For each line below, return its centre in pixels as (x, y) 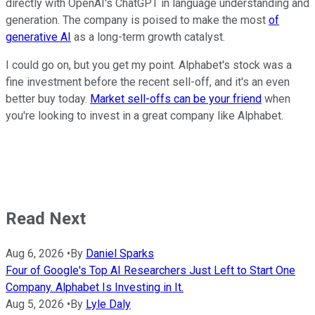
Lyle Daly (108, 304)
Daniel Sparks (120, 254)
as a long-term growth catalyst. (148, 37)
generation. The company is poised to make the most (137, 20)
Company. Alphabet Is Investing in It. (95, 288)
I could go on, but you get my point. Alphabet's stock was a (149, 65)
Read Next (46, 219)
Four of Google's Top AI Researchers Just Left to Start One (150, 271)
